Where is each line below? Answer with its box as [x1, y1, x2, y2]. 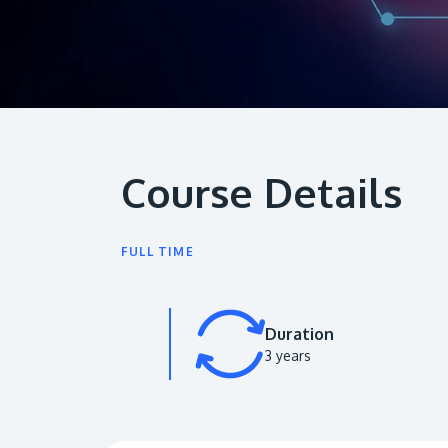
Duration [265, 323, 334, 344]
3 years [265, 346, 311, 364]
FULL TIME [121, 244, 194, 259]
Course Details [121, 167, 402, 217]
